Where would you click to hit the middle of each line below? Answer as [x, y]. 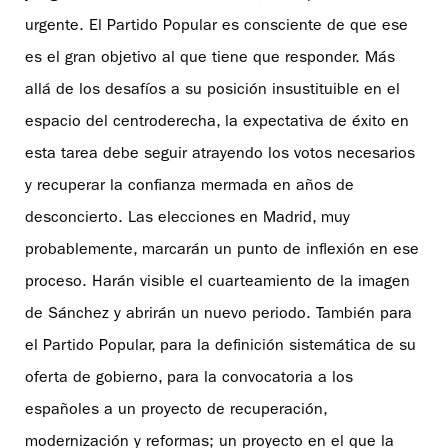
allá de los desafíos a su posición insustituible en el [212, 90]
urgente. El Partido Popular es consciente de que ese [216, 26]
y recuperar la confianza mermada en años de [189, 186]
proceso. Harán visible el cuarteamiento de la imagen [217, 282]
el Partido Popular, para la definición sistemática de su [220, 346]
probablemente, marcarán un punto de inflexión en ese [222, 250]
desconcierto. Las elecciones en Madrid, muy [187, 218]
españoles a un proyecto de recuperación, [176, 410]
